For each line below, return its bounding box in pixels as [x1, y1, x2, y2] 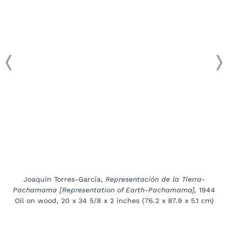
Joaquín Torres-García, [23, 175, 105, 184]
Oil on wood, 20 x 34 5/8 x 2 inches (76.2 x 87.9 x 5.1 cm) [14, 196, 214, 205]
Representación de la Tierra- [105, 175, 205, 184]
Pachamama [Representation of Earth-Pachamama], [13, 186, 199, 194]
